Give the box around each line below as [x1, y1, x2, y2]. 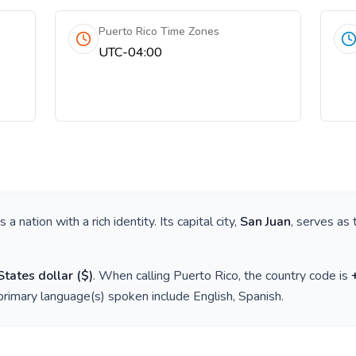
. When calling [93, 267, 173, 284]
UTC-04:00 [99, 44, 163, 61]
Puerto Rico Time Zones [99, 24, 220, 39]
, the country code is [238, 267, 351, 284]
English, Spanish [193, 288, 281, 305]
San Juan [240, 213, 291, 230]
